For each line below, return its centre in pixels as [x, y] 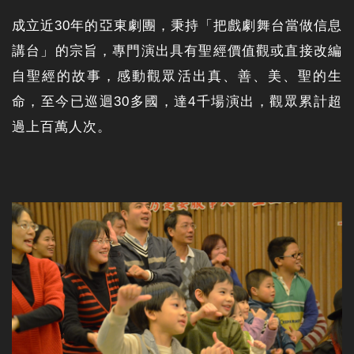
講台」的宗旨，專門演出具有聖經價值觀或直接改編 [177, 51]
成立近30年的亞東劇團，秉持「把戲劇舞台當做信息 [177, 26]
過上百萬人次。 [62, 127]
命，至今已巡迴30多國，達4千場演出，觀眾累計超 [177, 102]
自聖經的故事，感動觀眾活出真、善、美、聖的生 [177, 77]
